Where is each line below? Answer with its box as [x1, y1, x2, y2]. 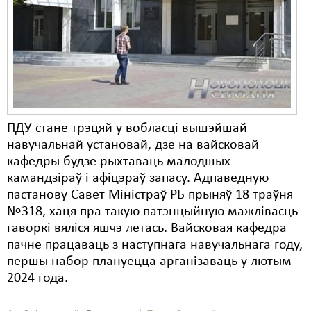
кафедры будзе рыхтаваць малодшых [7, 155, 230, 169]
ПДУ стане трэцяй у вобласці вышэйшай [7, 121, 247, 135]
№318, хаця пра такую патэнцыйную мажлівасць [7, 205, 298, 219]
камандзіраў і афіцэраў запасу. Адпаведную [7, 171, 269, 185]
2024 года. [7, 271, 68, 285]
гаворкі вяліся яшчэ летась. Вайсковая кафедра [7, 221, 287, 235]
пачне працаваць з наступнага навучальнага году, [7, 238, 303, 252]
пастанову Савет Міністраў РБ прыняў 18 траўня [7, 188, 293, 202]
